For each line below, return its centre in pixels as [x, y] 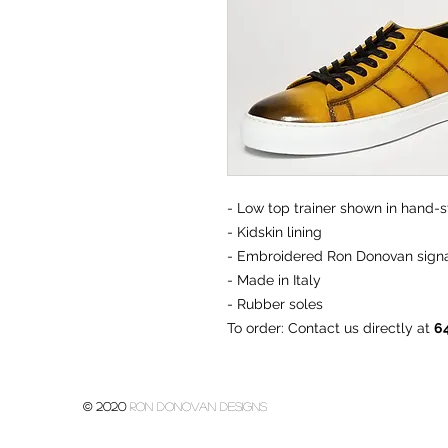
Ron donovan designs [198, 406]
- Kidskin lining [274, 232]
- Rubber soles [275, 304]
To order [254, 328]
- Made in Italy [274, 280]
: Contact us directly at [357, 328]
